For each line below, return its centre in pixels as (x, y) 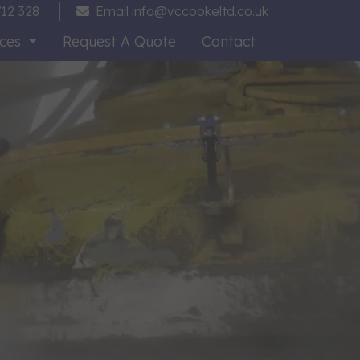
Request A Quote (119, 41)
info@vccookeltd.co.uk (198, 11)
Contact (229, 41)
